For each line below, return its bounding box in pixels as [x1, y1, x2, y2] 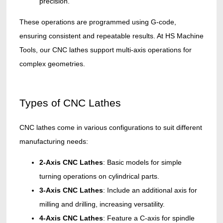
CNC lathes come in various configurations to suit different [19, 123, 202, 132]
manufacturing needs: [19, 137, 88, 146]
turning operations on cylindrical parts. [39, 172, 159, 181]
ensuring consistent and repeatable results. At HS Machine [19, 32, 204, 40]
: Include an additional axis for [103, 186, 197, 195]
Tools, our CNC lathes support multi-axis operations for [19, 46, 192, 54]
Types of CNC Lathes [19, 97, 121, 109]
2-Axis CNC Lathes [39, 158, 103, 167]
